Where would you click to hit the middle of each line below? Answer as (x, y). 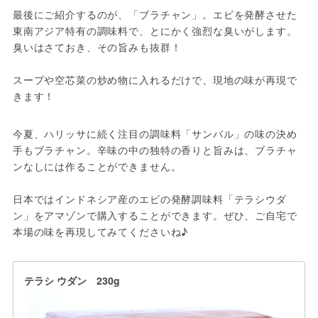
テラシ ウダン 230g (72, 280)
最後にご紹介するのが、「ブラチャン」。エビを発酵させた (155, 14)
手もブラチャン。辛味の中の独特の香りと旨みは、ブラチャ (155, 149)
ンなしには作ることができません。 (97, 166)
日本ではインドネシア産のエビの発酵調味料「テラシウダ (149, 198)
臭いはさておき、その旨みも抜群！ (97, 46)
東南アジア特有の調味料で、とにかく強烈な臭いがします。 (155, 30)
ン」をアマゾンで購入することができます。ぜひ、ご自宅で (155, 215)
